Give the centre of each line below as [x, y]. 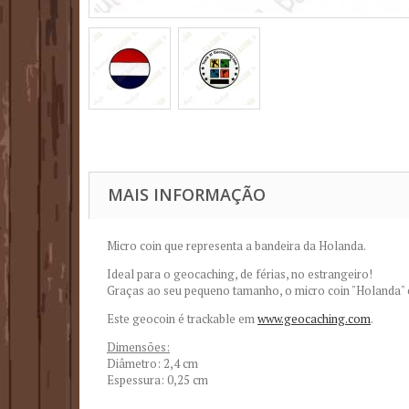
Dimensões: [138, 346]
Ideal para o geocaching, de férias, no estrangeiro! [240, 273]
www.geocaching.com [314, 318]
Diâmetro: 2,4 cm [152, 363]
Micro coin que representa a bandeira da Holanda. [236, 245]
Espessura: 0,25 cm [157, 379]
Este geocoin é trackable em [182, 318]
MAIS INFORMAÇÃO [187, 194]
